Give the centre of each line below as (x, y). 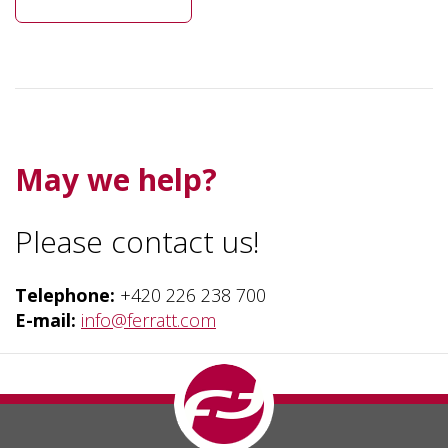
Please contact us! (137, 241)
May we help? (116, 179)
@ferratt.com (163, 320)
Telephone (62, 295)
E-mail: (45, 320)
